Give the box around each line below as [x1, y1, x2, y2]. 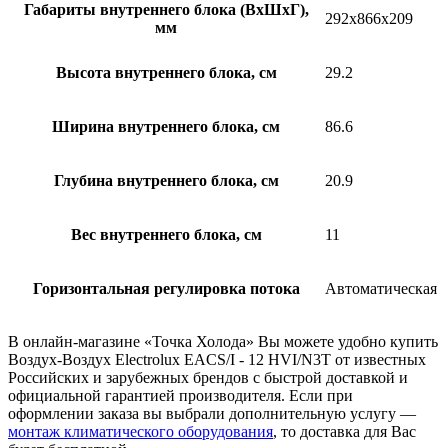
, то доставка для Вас [273, 423, 416, 441]
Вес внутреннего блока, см [70, 226, 262, 244]
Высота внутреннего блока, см [55, 64, 277, 82]
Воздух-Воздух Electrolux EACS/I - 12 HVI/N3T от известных [8, 351, 426, 369]
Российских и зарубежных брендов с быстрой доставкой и [8, 369, 408, 387]
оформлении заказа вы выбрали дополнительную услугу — [8, 405, 416, 423]
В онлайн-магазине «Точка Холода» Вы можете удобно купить [8, 333, 438, 351]
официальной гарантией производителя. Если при [8, 387, 353, 405]
